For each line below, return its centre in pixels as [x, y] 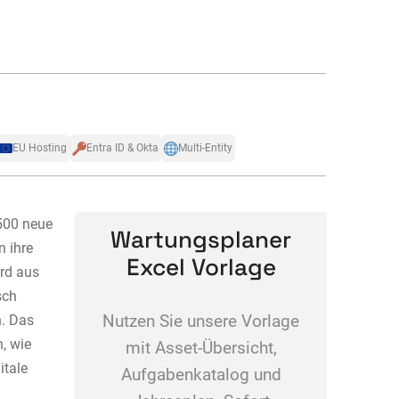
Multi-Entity [205, 148]
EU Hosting [39, 148]
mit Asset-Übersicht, [201, 349]
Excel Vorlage [201, 268]
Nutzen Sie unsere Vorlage [201, 322]
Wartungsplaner [201, 240]
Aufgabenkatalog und [201, 375]
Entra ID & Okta [122, 148]
